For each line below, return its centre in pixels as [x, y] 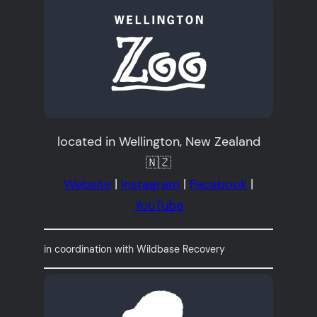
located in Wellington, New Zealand [158, 142]
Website [87, 184]
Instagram [150, 184]
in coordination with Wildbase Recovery [135, 249]
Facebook [218, 184]
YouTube [158, 206]
